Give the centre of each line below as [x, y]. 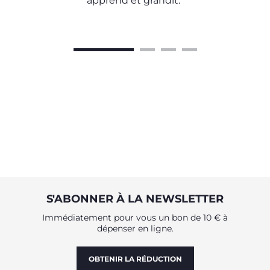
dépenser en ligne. [135, 228]
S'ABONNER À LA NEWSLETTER [135, 199]
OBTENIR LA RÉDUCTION [135, 259]
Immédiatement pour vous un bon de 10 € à [135, 218]
